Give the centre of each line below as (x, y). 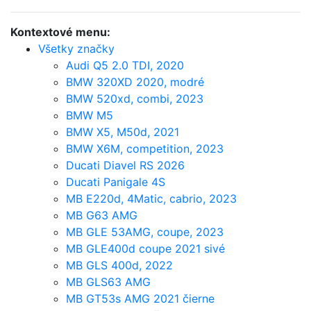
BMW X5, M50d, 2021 (123, 132)
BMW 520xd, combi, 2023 (135, 99)
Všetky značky (76, 49)
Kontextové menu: (60, 32)
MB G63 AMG (102, 216)
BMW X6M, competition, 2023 (145, 149)
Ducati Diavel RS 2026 (125, 166)
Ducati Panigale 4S (116, 182)
